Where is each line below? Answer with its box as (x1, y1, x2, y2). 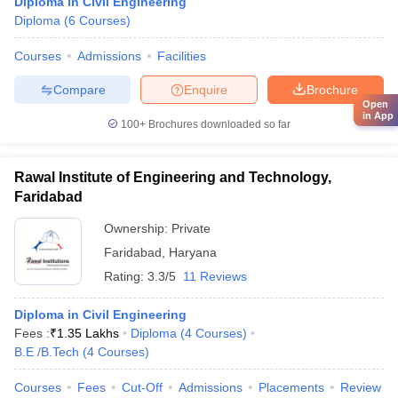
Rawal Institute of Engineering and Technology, (14, 170, 331, 185)
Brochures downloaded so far (146, 118, 291, 131)
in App (362, 110, 394, 122)
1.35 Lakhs (57, 326, 119, 340)
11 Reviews (183, 269, 247, 283)
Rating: (104, 269, 147, 283)
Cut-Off (122, 380, 163, 394)
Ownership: (104, 221, 171, 235)
